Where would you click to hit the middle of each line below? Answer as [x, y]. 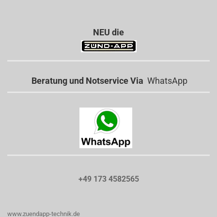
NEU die [108, 32]
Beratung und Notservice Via [86, 81]
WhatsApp [165, 81]
